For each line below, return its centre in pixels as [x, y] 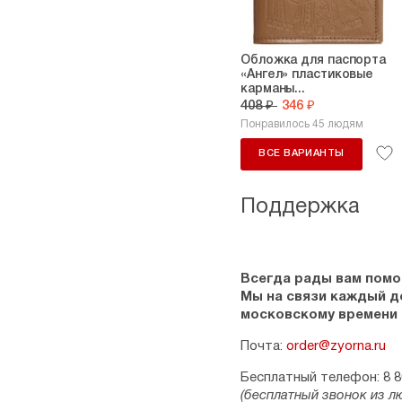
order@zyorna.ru [336, 346]
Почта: [263, 346]
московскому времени [319, 315]
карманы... [273, 89]
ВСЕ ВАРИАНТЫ [301, 153]
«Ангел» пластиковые [307, 75]
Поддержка [300, 207]
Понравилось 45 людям [302, 124]
